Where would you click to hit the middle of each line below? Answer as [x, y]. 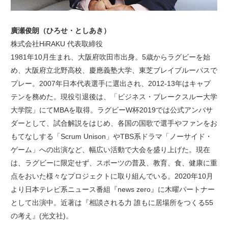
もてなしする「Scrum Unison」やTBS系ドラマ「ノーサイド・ [111, 137]
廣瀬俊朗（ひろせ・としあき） [60, 31]
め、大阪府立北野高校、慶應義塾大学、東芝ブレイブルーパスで [114, 70]
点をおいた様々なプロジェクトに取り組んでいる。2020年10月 [112, 176]
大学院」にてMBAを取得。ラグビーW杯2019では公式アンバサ [111, 110]
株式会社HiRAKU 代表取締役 [56, 44]
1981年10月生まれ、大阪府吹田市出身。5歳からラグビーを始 [110, 57]
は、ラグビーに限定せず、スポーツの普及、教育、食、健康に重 [114, 163]
